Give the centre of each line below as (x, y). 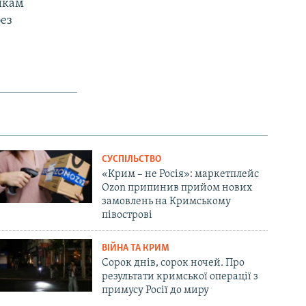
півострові (127, 215)
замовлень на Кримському (167, 201)
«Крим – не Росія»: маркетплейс (181, 174)
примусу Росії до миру (156, 290)
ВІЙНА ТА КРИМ (136, 248)
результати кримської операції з (180, 276)
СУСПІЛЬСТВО (132, 159)
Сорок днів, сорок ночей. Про (173, 263)
